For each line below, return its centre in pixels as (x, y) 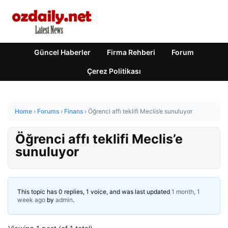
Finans (74, 111)
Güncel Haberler (62, 52)
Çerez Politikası (114, 71)
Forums (48, 111)
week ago (31, 200)
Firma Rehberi (131, 52)
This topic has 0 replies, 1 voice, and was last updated (94, 192)
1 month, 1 (186, 192)
